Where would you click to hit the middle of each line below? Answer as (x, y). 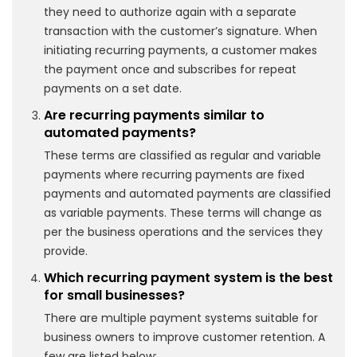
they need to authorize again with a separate (170, 12)
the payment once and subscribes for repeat (170, 69)
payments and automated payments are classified (187, 193)
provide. (66, 251)
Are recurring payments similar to (154, 115)
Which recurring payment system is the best (188, 277)
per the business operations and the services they (183, 231)
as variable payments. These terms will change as (183, 212)
